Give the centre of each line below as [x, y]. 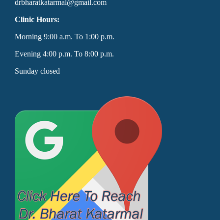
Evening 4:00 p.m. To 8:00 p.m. [64, 54]
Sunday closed [37, 71]
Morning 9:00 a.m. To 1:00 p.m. [65, 37]
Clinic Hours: [37, 20]
